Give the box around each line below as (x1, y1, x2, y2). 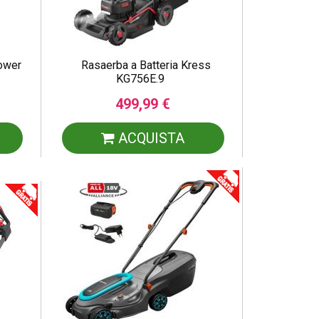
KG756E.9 (115, 72, 164, 85)
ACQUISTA (115, 130, 185, 147)
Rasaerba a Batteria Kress (80, 58, 211, 72)
